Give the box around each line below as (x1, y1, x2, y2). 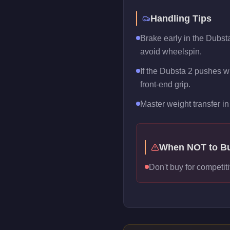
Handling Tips (150, 13, 212, 24)
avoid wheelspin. (140, 47, 202, 56)
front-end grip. (140, 80, 190, 89)
